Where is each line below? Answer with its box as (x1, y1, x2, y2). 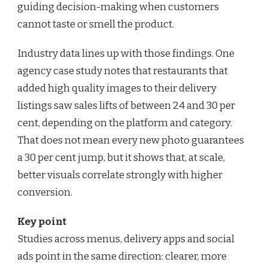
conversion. (17, 186, 72, 199)
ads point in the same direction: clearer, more (17, 250, 227, 263)
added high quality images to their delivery (17, 82, 217, 95)
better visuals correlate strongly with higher (17, 169, 223, 182)
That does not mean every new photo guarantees (17, 134, 244, 147)
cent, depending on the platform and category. (17, 117, 232, 130)
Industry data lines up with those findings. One (17, 47, 234, 60)
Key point (17, 215, 66, 229)
